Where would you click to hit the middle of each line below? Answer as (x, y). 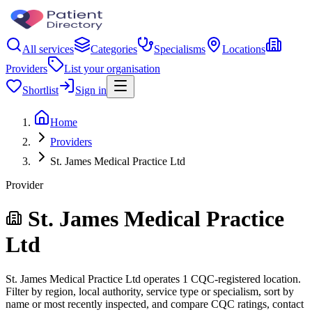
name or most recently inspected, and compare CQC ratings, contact (155, 304)
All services (48, 49)
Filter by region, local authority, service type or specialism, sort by (150, 291)
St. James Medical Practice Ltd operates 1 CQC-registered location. (153, 279)
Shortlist (40, 90)
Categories (114, 49)
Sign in (91, 90)
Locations (244, 49)
